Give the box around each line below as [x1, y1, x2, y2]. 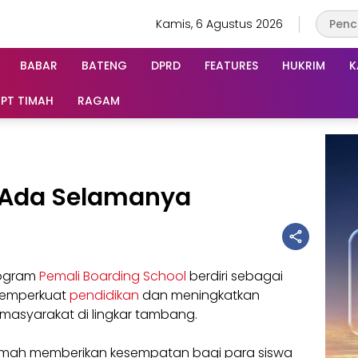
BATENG [82, 57, 127, 74]
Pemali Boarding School [39, 267, 186, 285]
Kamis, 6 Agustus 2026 [156, 15, 283, 32]
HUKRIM [282, 57, 325, 74]
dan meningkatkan [139, 286, 260, 304]
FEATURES [205, 57, 258, 74]
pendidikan [70, 286, 139, 304]
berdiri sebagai [186, 267, 283, 285]
